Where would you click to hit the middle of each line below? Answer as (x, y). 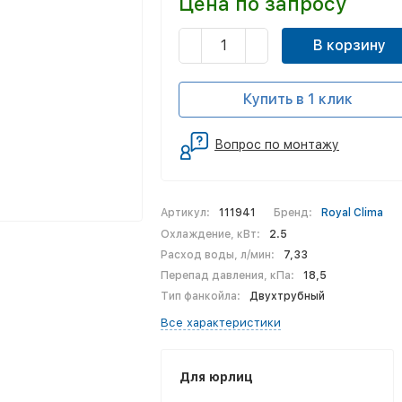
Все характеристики (221, 323)
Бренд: (293, 213)
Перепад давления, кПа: (227, 275)
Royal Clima (352, 213)
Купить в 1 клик (297, 99)
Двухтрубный (287, 296)
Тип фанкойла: (201, 296)
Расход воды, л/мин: (218, 255)
